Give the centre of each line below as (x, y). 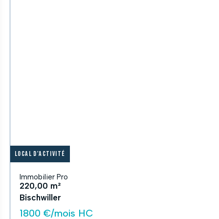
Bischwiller (40, 197)
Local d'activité (40, 154)
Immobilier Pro (44, 177)
